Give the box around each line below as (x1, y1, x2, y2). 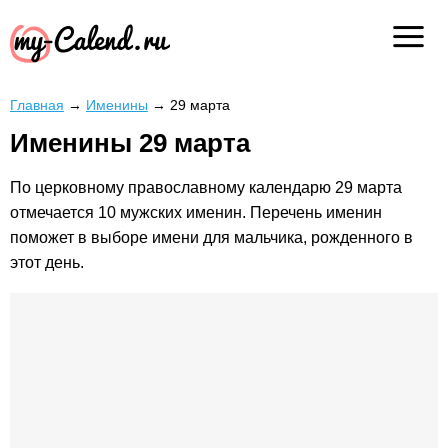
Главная (10, 97, 64, 113)
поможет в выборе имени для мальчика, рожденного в (10, 229, 413, 247)
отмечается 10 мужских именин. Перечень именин (10, 204, 382, 222)
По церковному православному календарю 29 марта (10, 179, 402, 197)
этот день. (10, 254, 84, 272)
